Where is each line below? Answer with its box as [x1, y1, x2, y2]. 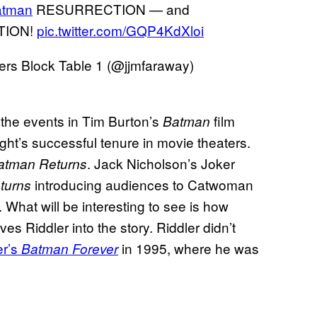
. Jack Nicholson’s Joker [87, 153, 235, 173]
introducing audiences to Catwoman [31, 174, 253, 194]
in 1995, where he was [118, 238, 259, 258]
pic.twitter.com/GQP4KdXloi [37, 20, 204, 40]
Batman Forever [21, 238, 118, 258]
